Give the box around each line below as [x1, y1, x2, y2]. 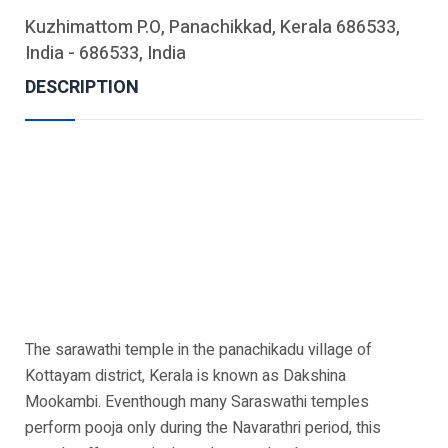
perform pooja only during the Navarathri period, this [25, 415, 381, 440]
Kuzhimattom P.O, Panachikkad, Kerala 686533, [25, 13, 400, 41]
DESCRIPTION [25, 73, 139, 101]
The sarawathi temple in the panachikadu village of [25, 337, 372, 362]
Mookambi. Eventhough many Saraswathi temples [25, 389, 369, 414]
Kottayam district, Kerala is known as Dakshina [25, 363, 346, 388]
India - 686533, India [25, 39, 186, 67]
